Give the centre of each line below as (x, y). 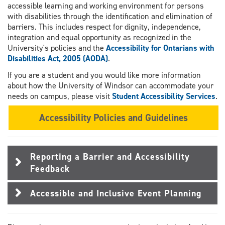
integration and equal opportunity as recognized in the (99, 38)
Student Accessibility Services (164, 96)
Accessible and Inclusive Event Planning (116, 194)
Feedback (50, 169)
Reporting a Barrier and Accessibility (110, 157)
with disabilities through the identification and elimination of (110, 17)
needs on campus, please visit (60, 96)
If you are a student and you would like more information (104, 75)
